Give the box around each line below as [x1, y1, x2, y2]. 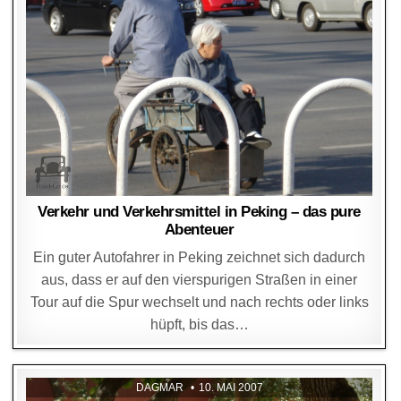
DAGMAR [135, 381, 183, 394]
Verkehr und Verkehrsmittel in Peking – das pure [38, 203, 361, 220]
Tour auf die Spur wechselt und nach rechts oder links [30, 294, 369, 310]
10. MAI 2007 [198, 381, 263, 394]
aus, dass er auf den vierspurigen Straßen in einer [41, 272, 358, 287]
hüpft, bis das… [149, 317, 249, 332]
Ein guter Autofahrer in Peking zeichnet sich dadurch [33, 250, 366, 265]
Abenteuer [164, 221, 235, 238]
